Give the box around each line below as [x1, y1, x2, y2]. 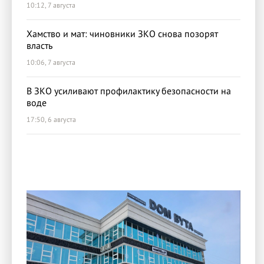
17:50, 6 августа [27, 115, 76, 124]
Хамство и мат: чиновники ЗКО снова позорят [27, 28, 218, 39]
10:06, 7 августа [27, 58, 75, 67]
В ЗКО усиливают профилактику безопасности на [27, 85, 231, 97]
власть [27, 39, 52, 51]
